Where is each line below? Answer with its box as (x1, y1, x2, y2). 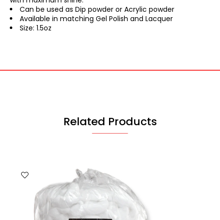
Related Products (63, 114, 157, 129)
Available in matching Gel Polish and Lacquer (20, 14, 173, 24)
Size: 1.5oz (20, 23, 52, 33)
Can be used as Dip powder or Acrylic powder (20, 4, 174, 14)
